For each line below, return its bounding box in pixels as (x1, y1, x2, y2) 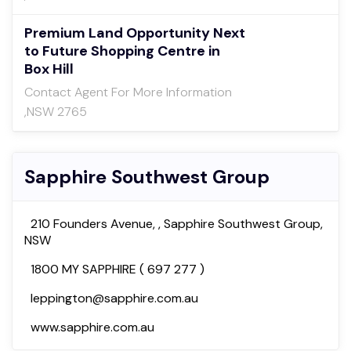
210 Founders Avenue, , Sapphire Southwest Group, (31, 215, 323, 233)
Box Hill (24, 60, 74, 79)
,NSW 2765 (24, 103, 87, 121)
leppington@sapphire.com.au (31, 290, 198, 307)
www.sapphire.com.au (31, 319, 154, 336)
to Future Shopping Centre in (24, 42, 220, 61)
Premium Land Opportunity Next (24, 24, 245, 43)
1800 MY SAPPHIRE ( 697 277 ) (31, 261, 204, 278)
